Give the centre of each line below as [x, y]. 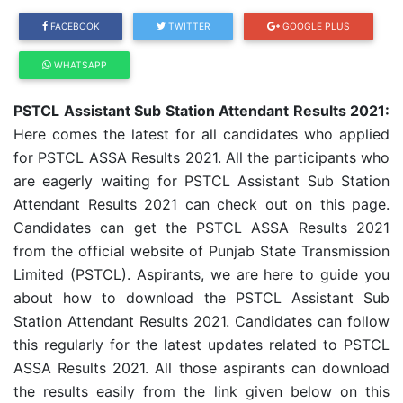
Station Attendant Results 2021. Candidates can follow [201, 321]
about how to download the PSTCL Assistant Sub [201, 298]
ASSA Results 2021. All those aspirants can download [201, 368]
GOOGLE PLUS [314, 26]
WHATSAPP [79, 65]
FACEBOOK [73, 26]
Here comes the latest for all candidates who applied [201, 134]
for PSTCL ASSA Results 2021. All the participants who [201, 157]
